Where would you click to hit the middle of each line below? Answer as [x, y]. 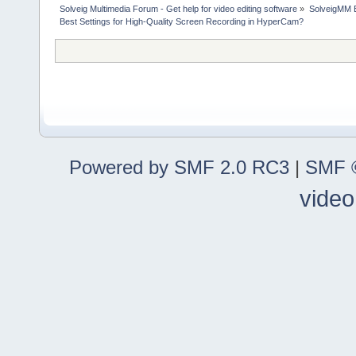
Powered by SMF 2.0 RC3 [179, 167]
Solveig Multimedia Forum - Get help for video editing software [179, 8]
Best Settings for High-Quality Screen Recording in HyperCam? [182, 21]
